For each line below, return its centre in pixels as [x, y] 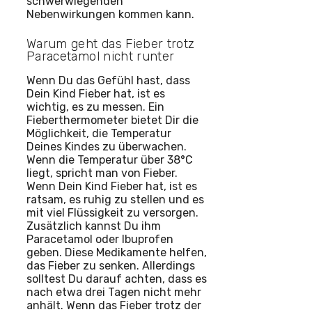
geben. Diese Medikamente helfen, [117, 253]
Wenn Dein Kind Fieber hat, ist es [112, 187]
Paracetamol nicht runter [101, 57]
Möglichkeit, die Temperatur [99, 134]
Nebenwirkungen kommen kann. [110, 15]
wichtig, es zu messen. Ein [95, 107]
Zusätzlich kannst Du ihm [94, 226]
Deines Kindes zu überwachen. [107, 147]
